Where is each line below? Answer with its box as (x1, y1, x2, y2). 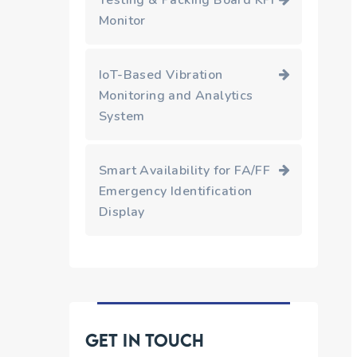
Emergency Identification (99, 182, 253, 200)
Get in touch (85, 329, 205, 351)
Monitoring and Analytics (99, 87, 253, 104)
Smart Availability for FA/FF (99, 162, 271, 179)
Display (99, 203, 145, 221)
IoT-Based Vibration (99, 66, 223, 84)
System (99, 108, 145, 125)
